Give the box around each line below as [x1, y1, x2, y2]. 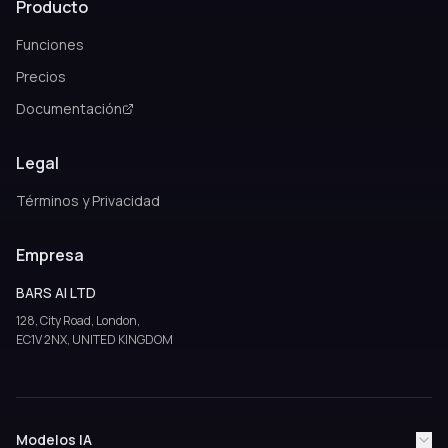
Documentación [16, 99, 122, 118]
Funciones [16, 35, 84, 54]
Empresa [16, 244, 84, 266]
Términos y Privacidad [16, 191, 160, 210]
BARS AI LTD [16, 283, 96, 302]
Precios [16, 67, 66, 86]
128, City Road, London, [16, 312, 140, 329]
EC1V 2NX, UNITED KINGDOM [16, 331, 173, 348]
